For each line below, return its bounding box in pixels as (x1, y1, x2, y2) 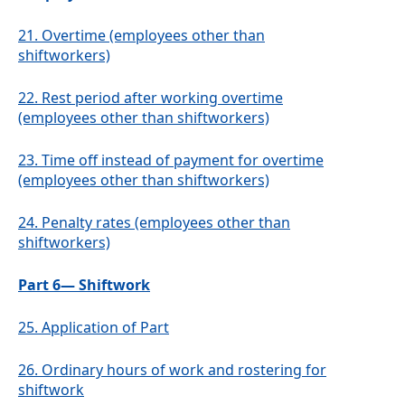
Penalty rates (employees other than (42, 212, 290, 233)
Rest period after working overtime (42, 88, 283, 108)
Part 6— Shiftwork (18, 275, 150, 296)
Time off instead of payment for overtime (42, 150, 324, 171)
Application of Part (42, 317, 169, 338)
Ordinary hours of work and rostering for (42, 360, 326, 381)
